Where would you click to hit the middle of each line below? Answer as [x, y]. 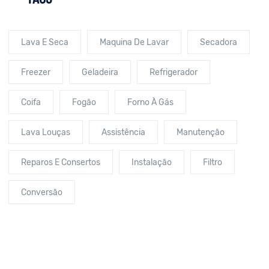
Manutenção [201, 133]
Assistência [123, 133]
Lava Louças [46, 133]
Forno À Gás [150, 103]
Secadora [219, 43]
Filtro [213, 163]
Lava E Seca [45, 43]
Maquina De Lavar [134, 43]
